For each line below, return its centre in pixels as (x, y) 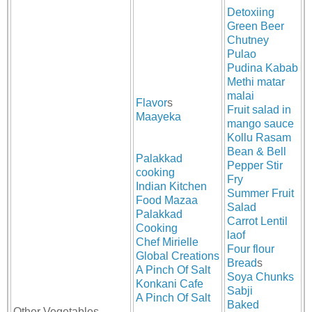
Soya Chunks (260, 277)
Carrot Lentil (257, 221)
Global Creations (178, 256)
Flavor (151, 103)
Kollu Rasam (259, 138)
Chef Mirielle (167, 242)
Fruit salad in (259, 110)
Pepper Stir (255, 166)
